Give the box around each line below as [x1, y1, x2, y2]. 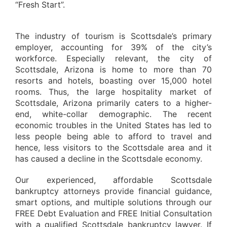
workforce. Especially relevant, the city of [15, 53, 212, 63]
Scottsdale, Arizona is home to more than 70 [15, 64, 212, 74]
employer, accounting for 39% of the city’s [15, 42, 212, 52]
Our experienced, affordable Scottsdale [15, 175, 212, 185]
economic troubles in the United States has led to [15, 120, 212, 130]
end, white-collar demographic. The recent [15, 109, 212, 119]
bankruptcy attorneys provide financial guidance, [15, 186, 212, 196]
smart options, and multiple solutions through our [15, 197, 212, 207]
